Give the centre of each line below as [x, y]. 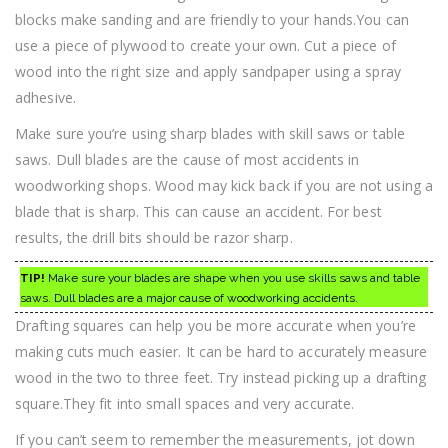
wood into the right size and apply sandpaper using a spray [208, 72]
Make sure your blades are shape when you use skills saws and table [232, 278]
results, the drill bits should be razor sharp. [154, 238]
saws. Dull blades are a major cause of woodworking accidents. [189, 298]
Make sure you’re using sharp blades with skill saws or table [210, 134]
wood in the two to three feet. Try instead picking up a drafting [221, 378]
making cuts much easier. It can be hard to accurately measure [221, 352]
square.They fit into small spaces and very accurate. [185, 404]
